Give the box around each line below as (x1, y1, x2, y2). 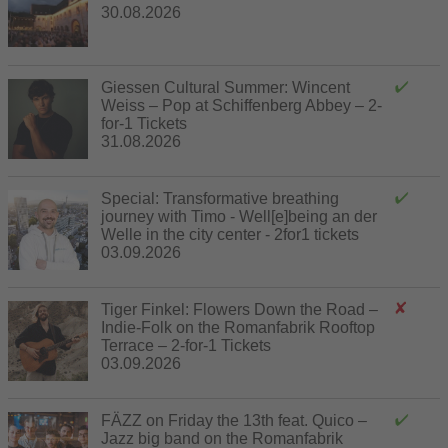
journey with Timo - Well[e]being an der (101, 207, 377, 225)
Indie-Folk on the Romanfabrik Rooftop (101, 318, 375, 336)
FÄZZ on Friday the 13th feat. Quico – (101, 411, 367, 429)
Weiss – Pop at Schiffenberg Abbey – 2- (101, 96, 382, 114)
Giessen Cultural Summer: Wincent (101, 78, 350, 96)
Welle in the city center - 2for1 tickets (101, 225, 359, 243)
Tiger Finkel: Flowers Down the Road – (101, 300, 378, 318)
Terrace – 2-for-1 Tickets (101, 336, 271, 354)
